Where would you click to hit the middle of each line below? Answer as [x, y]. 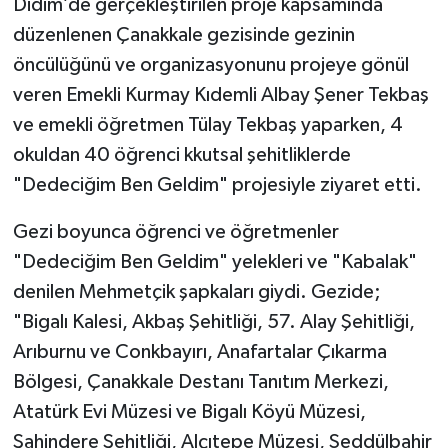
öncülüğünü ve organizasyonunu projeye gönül [210, 65]
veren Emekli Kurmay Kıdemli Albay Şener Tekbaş [220, 95]
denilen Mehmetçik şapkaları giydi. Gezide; [196, 292]
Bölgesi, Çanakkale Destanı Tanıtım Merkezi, [200, 382]
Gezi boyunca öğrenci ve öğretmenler [175, 232]
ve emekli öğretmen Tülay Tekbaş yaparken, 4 [207, 125]
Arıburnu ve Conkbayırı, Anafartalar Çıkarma [199, 352]
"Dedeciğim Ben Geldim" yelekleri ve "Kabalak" [214, 262]
